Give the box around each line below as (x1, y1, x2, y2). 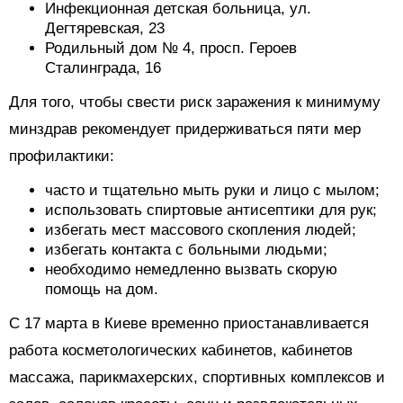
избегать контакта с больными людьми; (45, 241, 327, 259)
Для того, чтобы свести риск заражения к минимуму (9, 94, 381, 112)
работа (9, 342, 62, 360)
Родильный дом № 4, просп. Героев (45, 40, 297, 58)
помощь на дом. (45, 281, 158, 299)
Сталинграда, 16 (45, 59, 161, 77)
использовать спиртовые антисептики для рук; (45, 201, 377, 219)
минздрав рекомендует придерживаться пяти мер (9, 121, 361, 139)
